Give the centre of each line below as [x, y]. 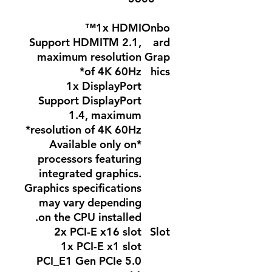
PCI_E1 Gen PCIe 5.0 [89, 261]
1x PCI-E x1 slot [101, 246]
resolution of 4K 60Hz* [86, 130]
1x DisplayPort [104, 86]
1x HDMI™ [119, 28]
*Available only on [93, 144]
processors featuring [90, 159]
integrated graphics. [90, 173]
